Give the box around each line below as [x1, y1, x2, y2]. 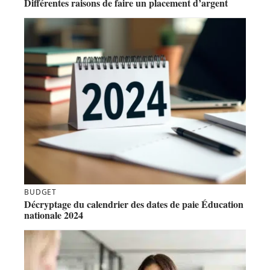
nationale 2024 [24, 208, 83, 222]
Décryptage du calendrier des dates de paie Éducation [24, 197, 243, 212]
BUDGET [24, 187, 57, 198]
